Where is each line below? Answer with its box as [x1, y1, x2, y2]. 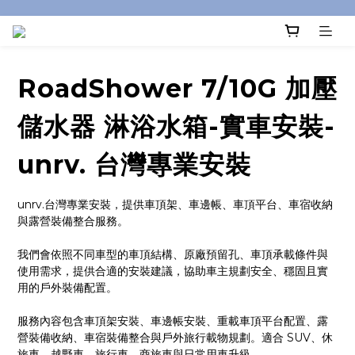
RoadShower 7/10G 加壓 [17, 73, 338, 105]
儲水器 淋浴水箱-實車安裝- [17, 111, 335, 143]
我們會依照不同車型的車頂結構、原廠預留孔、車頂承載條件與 [17, 247, 328, 262]
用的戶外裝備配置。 [17, 281, 117, 296]
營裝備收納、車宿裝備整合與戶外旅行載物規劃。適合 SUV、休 [17, 330, 333, 345]
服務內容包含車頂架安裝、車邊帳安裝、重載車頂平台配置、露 [17, 314, 328, 329]
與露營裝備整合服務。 [17, 214, 128, 229]
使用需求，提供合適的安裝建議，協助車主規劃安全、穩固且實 [17, 264, 328, 279]
